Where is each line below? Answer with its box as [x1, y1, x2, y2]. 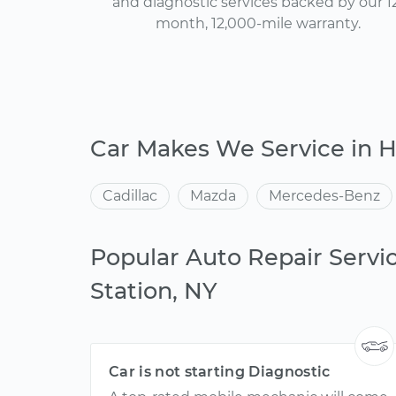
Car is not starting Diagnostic [109, 363, 331, 380]
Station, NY [90, 277, 217, 304]
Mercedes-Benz [269, 187, 380, 204]
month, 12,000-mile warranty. [156, 15, 361, 32]
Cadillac [103, 187, 157, 204]
